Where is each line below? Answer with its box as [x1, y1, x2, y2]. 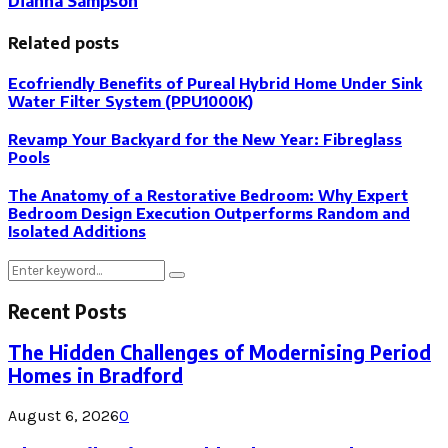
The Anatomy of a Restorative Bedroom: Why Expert [8, 185, 408, 204]
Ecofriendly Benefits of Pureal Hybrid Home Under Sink [8, 74, 422, 93]
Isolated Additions [8, 221, 146, 240]
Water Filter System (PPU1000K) [8, 92, 253, 111]
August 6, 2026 [8, 406, 119, 426]
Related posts [8, 32, 119, 53]
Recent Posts [8, 299, 127, 323]
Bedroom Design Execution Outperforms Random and [8, 203, 410, 222]
